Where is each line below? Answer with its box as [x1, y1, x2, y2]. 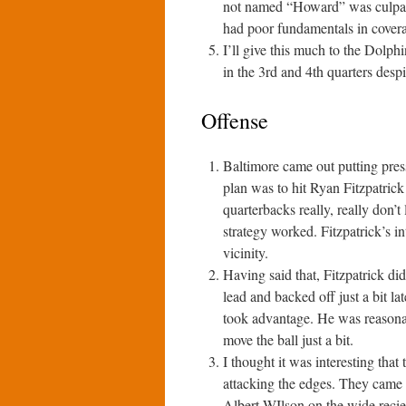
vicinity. [223, 243, 268, 262]
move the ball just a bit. [223, 330, 353, 349]
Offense [201, 106, 268, 135]
